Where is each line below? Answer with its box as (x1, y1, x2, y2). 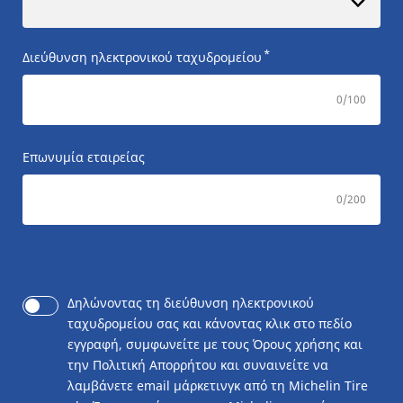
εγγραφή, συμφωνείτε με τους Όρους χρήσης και (67, 336, 363, 354)
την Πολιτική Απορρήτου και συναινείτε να (67, 356, 328, 374)
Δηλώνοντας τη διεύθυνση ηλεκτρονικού (67, 294, 314, 312)
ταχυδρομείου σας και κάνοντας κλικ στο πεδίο (67, 315, 352, 333)
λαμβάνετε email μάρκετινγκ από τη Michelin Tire (67, 377, 368, 395)
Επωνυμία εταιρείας (22, 148, 145, 166)
